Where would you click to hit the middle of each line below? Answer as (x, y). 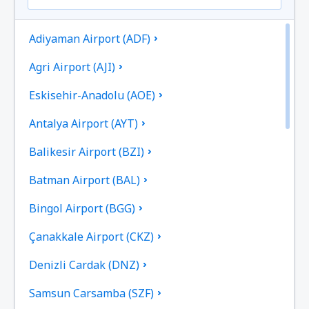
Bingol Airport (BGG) (82, 209)
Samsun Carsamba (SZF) (92, 293)
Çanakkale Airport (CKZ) (92, 237)
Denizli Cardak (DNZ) (84, 265)
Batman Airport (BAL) (85, 180)
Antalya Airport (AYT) (84, 124)
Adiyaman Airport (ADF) (90, 39)
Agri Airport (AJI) (72, 67)
